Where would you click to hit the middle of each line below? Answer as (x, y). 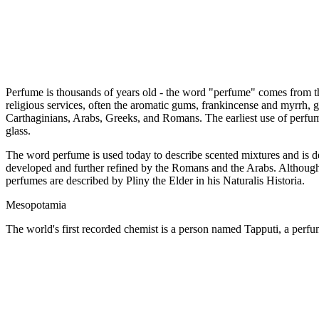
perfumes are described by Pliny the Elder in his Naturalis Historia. (155, 181)
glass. (18, 131)
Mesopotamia (36, 205)
